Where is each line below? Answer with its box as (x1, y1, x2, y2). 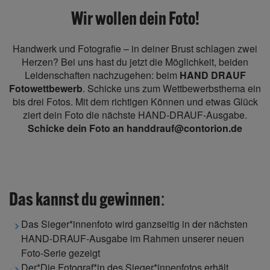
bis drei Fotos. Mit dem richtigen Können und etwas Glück (12, 95, 258, 108)
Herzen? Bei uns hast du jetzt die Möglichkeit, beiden (22, 55, 248, 69)
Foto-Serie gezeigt (21, 246, 100, 260)
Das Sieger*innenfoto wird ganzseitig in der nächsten (21, 217, 248, 231)
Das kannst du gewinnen (9, 187, 160, 210)
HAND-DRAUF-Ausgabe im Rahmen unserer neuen (21, 231, 244, 245)
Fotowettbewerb (9, 81, 83, 95)
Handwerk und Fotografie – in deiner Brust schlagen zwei (13, 42, 257, 55)
